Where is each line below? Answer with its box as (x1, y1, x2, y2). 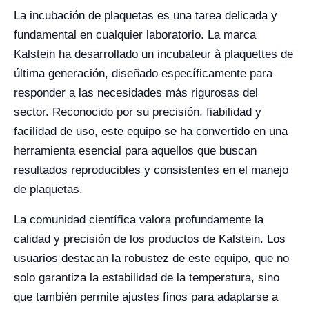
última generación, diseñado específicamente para (14, 67, 272, 80)
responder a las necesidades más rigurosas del (14, 86, 258, 99)
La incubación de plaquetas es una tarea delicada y (14, 9, 277, 22)
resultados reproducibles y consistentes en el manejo (14, 163, 288, 177)
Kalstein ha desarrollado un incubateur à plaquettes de (14, 48, 293, 61)
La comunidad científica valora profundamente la (14, 213, 263, 226)
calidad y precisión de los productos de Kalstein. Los (14, 232, 286, 246)
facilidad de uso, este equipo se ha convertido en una (14, 125, 288, 138)
